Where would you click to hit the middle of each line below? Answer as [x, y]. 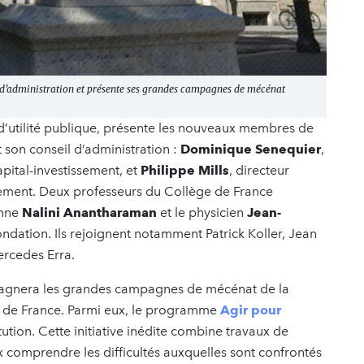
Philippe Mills [185, 170]
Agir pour [251, 310]
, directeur [259, 170]
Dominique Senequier [251, 149]
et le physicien [202, 212]
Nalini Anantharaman [89, 212]
